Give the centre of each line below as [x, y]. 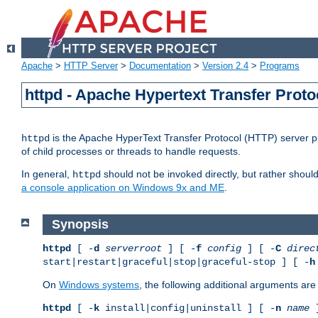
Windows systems [99, 284]
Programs [280, 66]
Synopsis [80, 225]
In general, [47, 174]
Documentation [160, 66]
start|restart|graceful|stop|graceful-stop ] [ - [176, 262]
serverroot [133, 248]
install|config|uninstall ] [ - [187, 308]
